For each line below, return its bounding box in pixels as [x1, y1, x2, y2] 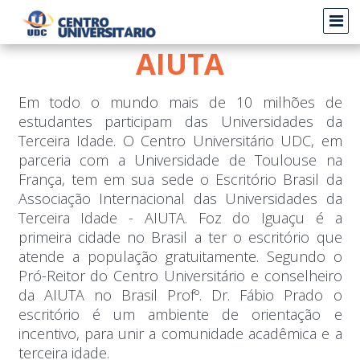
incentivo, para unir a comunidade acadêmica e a [18, 324, 342, 343]
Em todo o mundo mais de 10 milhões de [18, 92, 342, 112]
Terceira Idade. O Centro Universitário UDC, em [18, 131, 342, 150]
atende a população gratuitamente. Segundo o [18, 247, 342, 266]
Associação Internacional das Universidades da [18, 189, 342, 208]
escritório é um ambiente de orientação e [18, 305, 342, 324]
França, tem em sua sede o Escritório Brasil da [18, 170, 342, 189]
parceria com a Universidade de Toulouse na [18, 150, 342, 170]
